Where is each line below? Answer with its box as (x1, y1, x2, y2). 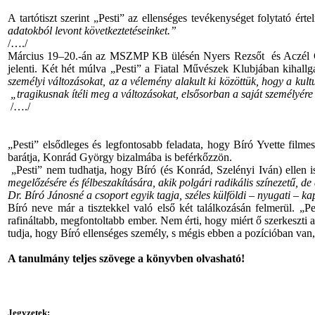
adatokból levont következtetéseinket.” (8, 25, 176, 37)
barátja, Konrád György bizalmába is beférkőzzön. (8, 151, 235, 163)
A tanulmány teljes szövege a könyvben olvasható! (8, 252, 245, 264)
